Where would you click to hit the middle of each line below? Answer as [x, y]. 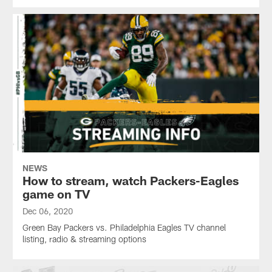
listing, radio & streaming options [84, 239]
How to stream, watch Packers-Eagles [130, 181]
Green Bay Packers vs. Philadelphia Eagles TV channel [124, 228]
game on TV [56, 194]
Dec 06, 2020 [47, 211]
